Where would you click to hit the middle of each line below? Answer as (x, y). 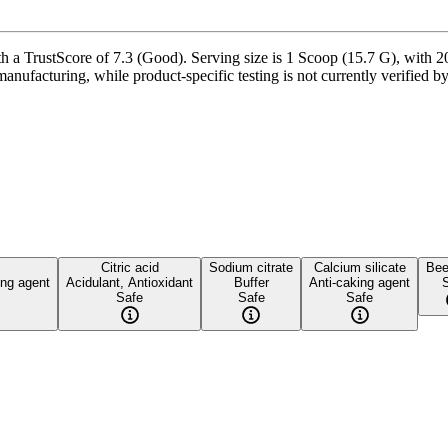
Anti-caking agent (359, 282)
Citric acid (129, 267)
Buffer (251, 282)
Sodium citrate (251, 267)
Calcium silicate (359, 267)
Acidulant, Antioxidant (129, 282)
